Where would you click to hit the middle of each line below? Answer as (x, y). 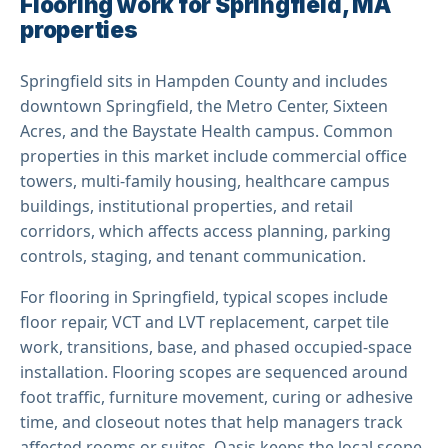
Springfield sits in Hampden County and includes (204, 80)
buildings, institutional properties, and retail (186, 205)
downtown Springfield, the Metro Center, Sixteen (204, 105)
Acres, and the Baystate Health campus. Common (206, 130)
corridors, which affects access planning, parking (205, 230)
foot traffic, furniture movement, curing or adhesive (216, 396)
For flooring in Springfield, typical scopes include (204, 296)
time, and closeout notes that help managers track (211, 421)
